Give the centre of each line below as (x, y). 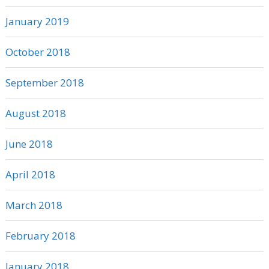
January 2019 (37, 22)
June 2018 (29, 144)
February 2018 (40, 236)
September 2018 (44, 83)
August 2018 (35, 113)
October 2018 (38, 52)
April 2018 (30, 175)
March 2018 (34, 205)
